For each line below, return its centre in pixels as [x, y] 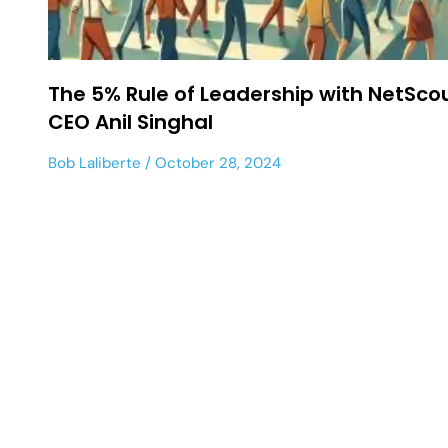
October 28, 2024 [216, 162]
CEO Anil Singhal [130, 121]
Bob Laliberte [94, 162]
